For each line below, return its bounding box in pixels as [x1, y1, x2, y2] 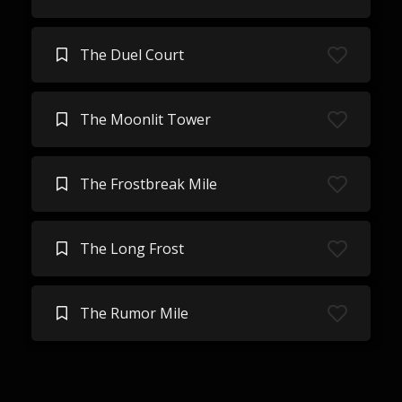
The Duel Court [79, 45, 184, 65]
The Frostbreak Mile [79, 174, 217, 194]
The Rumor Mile [79, 303, 188, 323]
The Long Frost [79, 239, 184, 258]
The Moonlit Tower [79, 109, 211, 129]
